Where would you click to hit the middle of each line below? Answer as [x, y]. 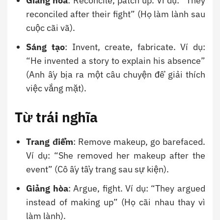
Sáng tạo [45, 47]
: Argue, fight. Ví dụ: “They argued [137, 189]
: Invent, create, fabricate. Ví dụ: [135, 47]
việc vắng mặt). [56, 88]
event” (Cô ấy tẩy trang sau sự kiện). [98, 169]
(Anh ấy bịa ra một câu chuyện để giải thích [116, 75]
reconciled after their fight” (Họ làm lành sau [116, 14]
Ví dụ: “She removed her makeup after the [116, 156]
